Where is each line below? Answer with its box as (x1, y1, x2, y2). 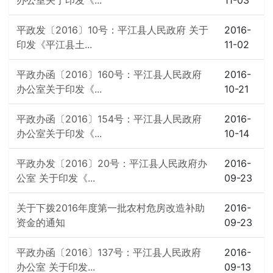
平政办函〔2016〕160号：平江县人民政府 (16, 68, 202, 80)
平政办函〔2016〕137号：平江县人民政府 (16, 246, 201, 258)
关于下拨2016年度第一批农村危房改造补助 (16, 202, 205, 214)
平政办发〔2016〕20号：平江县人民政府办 (16, 157, 207, 169)
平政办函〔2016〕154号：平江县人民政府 (16, 113, 202, 125)
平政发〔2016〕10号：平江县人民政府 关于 (16, 24, 208, 36)
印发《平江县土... (16, 38, 92, 51)
